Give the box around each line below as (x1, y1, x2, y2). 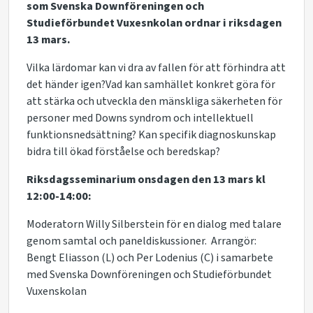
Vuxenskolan (27, 284, 87, 299)
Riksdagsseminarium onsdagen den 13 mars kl (27, 172, 265, 187)
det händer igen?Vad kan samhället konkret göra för (27, 77, 275, 92)
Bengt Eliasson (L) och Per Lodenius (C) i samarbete (27, 250, 273, 265)
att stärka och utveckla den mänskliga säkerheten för (27, 94, 282, 109)
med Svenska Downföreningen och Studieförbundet (27, 267, 272, 282)
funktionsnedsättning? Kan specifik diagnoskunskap (27, 127, 276, 143)
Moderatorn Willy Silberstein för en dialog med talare (27, 217, 282, 232)
